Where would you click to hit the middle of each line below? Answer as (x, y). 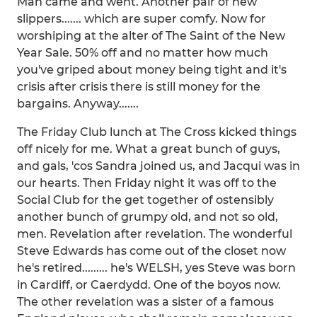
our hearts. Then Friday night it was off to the (147, 183)
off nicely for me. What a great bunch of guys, (149, 149)
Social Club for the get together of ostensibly (145, 200)
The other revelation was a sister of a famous (145, 302)
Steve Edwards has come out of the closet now (151, 251)
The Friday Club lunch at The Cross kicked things (157, 132)
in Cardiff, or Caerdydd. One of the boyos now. (149, 285)
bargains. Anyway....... (78, 104)
